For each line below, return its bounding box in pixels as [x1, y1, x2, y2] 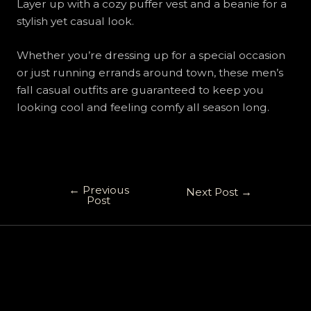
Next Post [185, 185, 241, 199]
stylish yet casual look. [16, 14, 134, 28]
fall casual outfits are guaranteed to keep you [16, 83, 264, 97]
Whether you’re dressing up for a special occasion [16, 49, 285, 62]
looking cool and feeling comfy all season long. [16, 101, 269, 115]
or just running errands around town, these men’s [16, 66, 283, 80]
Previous [79, 183, 129, 196]
